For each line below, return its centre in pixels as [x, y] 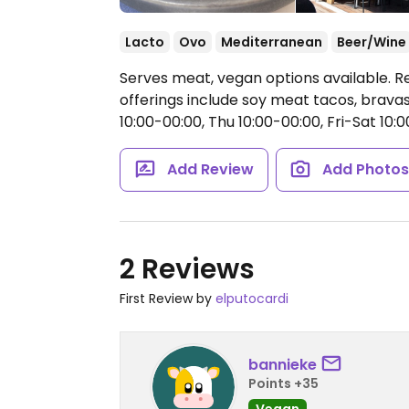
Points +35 [283, 383]
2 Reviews [187, 269]
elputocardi [252, 299]
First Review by [168, 299]
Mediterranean [272, 42]
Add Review [210, 169]
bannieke [283, 364]
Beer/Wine [372, 42]
